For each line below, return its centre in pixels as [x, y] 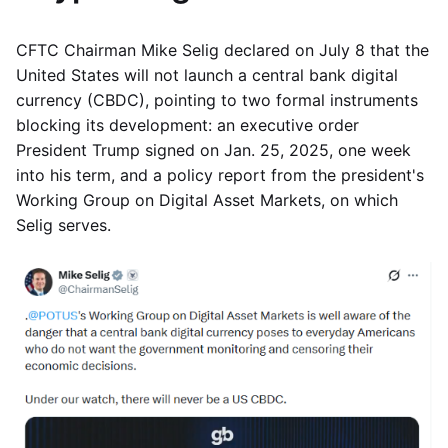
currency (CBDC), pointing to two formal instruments [217, 100]
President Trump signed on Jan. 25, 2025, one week [213, 150]
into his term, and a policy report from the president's [220, 175]
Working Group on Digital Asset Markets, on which [207, 200]
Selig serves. [63, 225]
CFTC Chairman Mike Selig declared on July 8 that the [222, 50]
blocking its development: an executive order [187, 125]
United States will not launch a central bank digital [207, 75]
